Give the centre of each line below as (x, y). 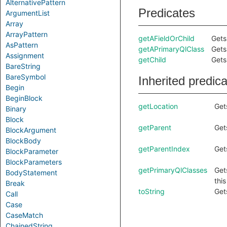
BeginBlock (24, 98)
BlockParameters (34, 162)
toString (152, 191)
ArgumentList (28, 13)
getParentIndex (164, 149)
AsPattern (22, 45)
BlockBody (23, 141)
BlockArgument (31, 130)
